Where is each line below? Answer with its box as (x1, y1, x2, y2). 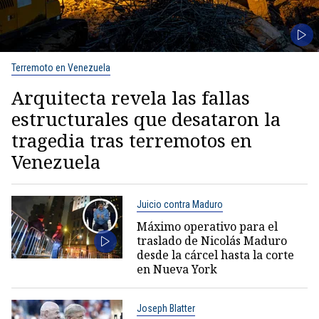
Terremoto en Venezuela (11, 61, 110, 73)
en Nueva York (136, 261, 217, 277)
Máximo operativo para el (136, 218, 278, 234)
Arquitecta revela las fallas (11, 84, 250, 110)
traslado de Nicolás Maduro (136, 232, 287, 249)
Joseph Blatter (136, 302, 195, 314)
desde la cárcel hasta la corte (136, 246, 294, 263)
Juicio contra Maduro (136, 198, 223, 210)
